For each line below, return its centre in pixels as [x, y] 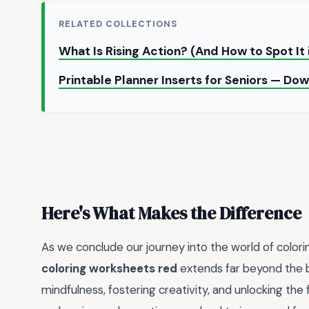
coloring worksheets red [109, 269]
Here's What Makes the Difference [171, 213]
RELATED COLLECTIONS [118, 23]
